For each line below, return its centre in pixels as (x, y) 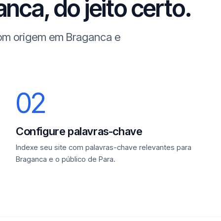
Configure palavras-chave (79, 131)
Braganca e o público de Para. (66, 159)
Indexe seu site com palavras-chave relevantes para (104, 147)
